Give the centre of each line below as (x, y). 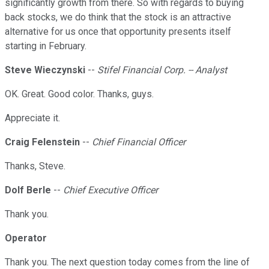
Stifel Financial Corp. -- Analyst (162, 70)
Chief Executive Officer (110, 190)
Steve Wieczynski (45, 70)
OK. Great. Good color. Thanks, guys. (79, 94)
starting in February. (46, 46)
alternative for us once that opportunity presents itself (118, 32)
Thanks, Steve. (35, 166)
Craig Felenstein (42, 142)
